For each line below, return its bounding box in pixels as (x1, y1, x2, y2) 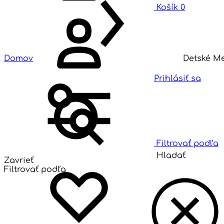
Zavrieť (4, 155, 33, 165)
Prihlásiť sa (154, 74, 201, 83)
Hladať (156, 151, 185, 160)
